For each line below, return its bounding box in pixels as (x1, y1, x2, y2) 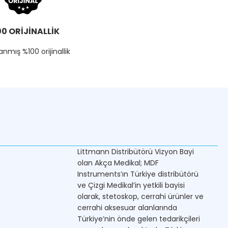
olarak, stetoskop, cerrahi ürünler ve (77, 191, 204, 202)
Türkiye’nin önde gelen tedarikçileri (77, 214, 200, 224)
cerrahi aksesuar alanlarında (77, 203, 177, 213)
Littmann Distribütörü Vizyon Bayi (77, 147, 194, 157)
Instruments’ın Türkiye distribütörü (77, 169, 198, 179)
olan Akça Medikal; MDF (77, 158, 159, 168)
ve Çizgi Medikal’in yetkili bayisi (77, 180, 185, 190)
